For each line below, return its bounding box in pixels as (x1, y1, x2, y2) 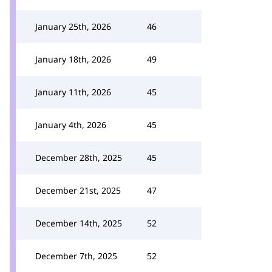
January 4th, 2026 (35, 119, 106, 131)
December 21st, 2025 (35, 185, 121, 196)
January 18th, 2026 (35, 53, 111, 65)
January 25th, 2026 (35, 21, 111, 32)
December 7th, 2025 (35, 250, 117, 262)
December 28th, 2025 (35, 152, 122, 163)
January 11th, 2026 (35, 86, 111, 98)
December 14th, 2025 (35, 217, 122, 229)
